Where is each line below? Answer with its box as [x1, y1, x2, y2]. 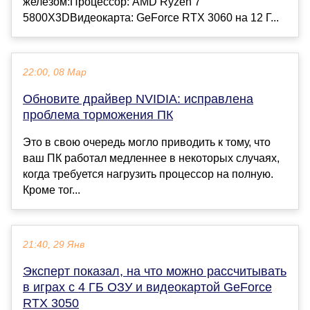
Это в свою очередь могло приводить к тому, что [23, 136, 271, 149]
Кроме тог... [23, 184, 80, 197]
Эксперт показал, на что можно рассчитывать [23, 264, 286, 279]
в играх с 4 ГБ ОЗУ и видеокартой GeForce [23, 280, 272, 295]
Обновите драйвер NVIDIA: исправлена [23, 92, 253, 107]
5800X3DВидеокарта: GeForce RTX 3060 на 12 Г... [23, 12, 279, 24]
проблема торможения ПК [23, 108, 173, 122]
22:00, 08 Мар [23, 67, 86, 78]
